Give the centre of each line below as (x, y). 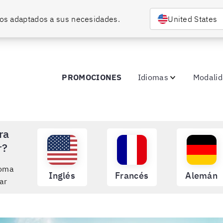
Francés (132, 175)
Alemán (202, 175)
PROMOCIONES (92, 77)
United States (193, 19)
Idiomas (153, 77)
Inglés (62, 175)
